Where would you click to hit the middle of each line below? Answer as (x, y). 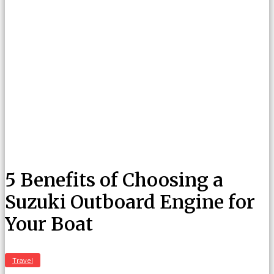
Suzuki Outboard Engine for (130, 202)
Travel (23, 260)
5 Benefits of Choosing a (114, 180)
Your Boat (49, 224)
